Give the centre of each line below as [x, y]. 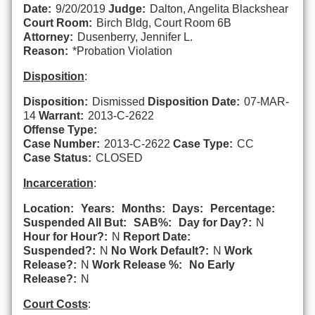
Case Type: [202, 143]
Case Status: [57, 157]
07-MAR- [266, 101]
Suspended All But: [75, 222]
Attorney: [48, 37]
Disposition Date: [193, 101]
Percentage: [242, 208]
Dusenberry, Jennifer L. [135, 37]
